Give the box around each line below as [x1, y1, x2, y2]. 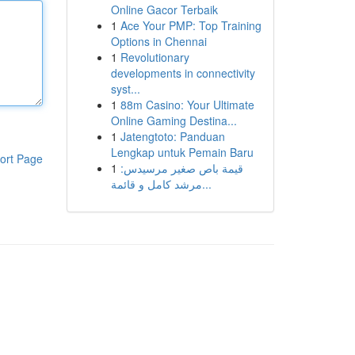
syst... [110, 81, 140, 97]
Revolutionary [120, 49, 189, 65]
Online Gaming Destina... [110, 113, 237, 128]
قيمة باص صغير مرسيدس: [120, 160, 243, 176]
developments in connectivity [110, 65, 255, 81]
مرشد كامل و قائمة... [201, 176, 212, 192]
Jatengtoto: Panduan [120, 128, 225, 144]
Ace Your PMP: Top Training [120, 17, 261, 33]
